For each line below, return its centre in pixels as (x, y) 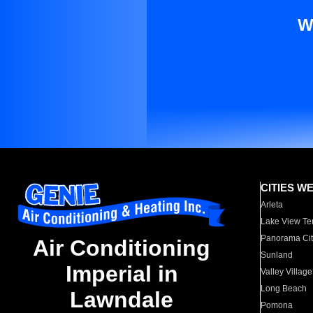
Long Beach (284, 289)
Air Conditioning (122, 248)
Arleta (272, 205)
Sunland (277, 255)
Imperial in (122, 274)
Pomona (277, 305)
